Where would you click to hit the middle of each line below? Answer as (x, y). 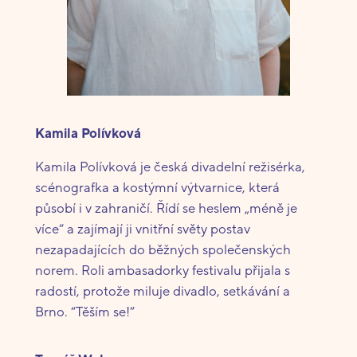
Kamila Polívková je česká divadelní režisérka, (170, 167)
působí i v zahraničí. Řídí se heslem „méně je (166, 208)
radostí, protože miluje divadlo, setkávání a (162, 291)
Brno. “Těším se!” (84, 312)
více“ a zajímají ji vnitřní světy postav (142, 229)
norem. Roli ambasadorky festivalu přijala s (162, 271)
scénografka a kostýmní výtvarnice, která (157, 188)
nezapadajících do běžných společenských (163, 250)
